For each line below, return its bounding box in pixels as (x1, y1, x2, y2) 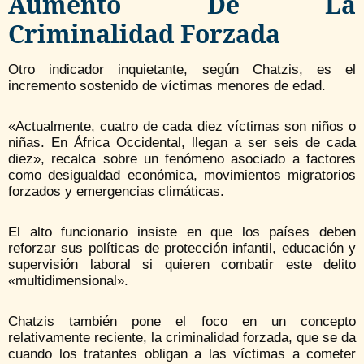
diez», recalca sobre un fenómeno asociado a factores (8, 151, 356, 167)
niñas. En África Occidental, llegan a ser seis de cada (8, 135, 356, 151)
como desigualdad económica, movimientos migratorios (8, 167, 356, 184)
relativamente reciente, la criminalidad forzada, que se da (8, 330, 356, 346)
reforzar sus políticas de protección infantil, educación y (8, 240, 356, 257)
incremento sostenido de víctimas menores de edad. (8, 78, 326, 94)
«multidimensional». (8, 273, 128, 289)
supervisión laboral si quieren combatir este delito (8, 257, 356, 273)
